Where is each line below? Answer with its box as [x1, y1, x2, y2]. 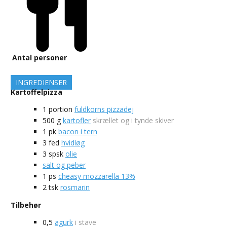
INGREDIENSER [16, 78, 67, 88]
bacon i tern [58, 127, 97, 137]
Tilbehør [11, 200, 41, 210]
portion [49, 104, 72, 115]
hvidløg [61, 138, 85, 148]
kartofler [63, 116, 91, 126]
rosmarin [60, 182, 90, 193]
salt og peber [43, 160, 86, 170]
